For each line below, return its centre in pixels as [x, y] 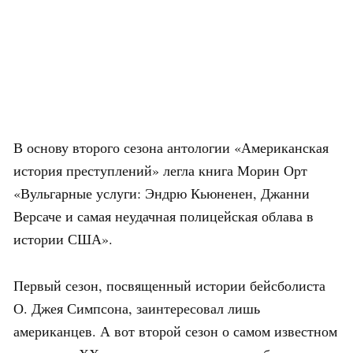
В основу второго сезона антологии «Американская [171, 148]
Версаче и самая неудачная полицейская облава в [163, 216]
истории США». [63, 239]
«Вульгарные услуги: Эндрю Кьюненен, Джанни [162, 193]
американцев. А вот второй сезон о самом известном [175, 331]
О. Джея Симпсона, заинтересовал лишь [137, 308]
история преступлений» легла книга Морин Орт [160, 171]
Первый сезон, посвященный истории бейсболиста [169, 286]
